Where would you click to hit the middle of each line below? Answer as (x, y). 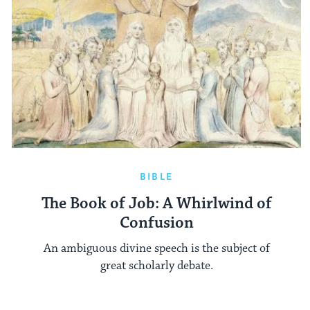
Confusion (156, 223)
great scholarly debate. (156, 265)
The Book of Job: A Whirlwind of (156, 203)
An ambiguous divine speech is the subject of (156, 248)
